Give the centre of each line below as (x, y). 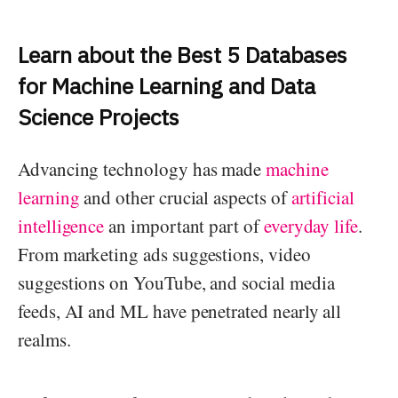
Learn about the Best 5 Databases (183, 54)
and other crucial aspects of (185, 197)
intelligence (61, 225)
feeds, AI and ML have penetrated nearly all (180, 310)
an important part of (182, 225)
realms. (44, 339)
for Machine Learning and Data (167, 85)
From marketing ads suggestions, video (164, 254)
